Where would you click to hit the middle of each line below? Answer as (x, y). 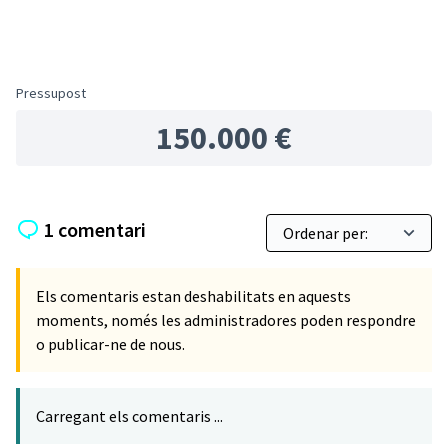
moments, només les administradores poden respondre (226, 320)
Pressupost (51, 93)
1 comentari (95, 229)
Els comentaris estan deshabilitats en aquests (193, 296)
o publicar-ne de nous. (110, 344)
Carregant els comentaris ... (129, 416)
